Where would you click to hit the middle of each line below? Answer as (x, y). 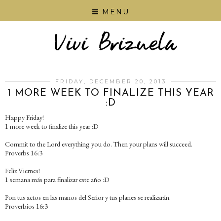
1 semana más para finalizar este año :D (57, 180)
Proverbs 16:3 (24, 153)
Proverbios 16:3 (26, 206)
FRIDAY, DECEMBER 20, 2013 (110, 82)
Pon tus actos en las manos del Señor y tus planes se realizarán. (88, 197)
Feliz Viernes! (22, 171)
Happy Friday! (24, 117)
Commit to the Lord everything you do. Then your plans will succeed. (99, 144)
